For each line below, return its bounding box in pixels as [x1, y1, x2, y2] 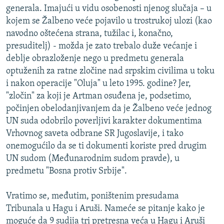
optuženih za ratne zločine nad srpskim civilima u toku [6, 66, 214, 76]
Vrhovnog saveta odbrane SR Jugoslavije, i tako [6, 129, 183, 139]
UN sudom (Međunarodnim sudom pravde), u [6, 154, 179, 164]
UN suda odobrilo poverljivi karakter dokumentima [6, 116, 202, 126]
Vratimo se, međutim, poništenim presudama [6, 191, 179, 201]
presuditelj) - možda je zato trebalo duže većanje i [6, 41, 197, 51]
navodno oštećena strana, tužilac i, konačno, [6, 29, 173, 39]
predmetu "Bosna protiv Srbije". [6, 166, 127, 176]
